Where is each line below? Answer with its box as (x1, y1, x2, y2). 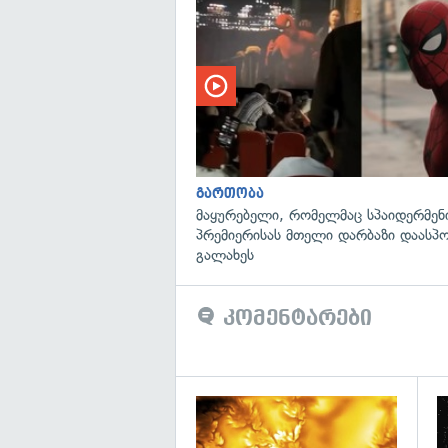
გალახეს (196, 245, 254, 264)
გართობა (196, 185, 264, 201)
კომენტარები (216, 305, 372, 330)
